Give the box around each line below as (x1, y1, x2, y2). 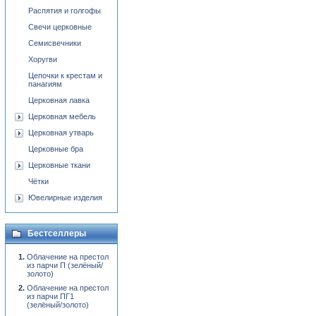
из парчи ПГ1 (27, 292, 74, 300)
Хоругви (28, 55, 57, 63)
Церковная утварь (28, 128, 94, 137)
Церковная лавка (28, 96, 90, 104)
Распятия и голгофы (28, 6, 101, 15)
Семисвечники (28, 39, 81, 47)
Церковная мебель (28, 112, 96, 121)
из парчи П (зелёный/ (27, 261, 103, 269)
